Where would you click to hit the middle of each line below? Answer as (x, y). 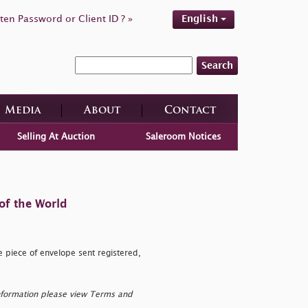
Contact (190, 111)
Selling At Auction (56, 136)
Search (217, 65)
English (201, 19)
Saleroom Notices (184, 136)
